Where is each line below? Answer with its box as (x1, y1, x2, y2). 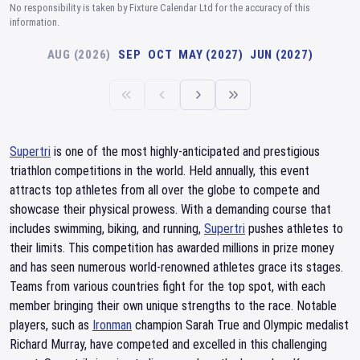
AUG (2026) (47, 47, 112, 62)
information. (10, 16, 59, 28)
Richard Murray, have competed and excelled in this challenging (10, 337, 327, 352)
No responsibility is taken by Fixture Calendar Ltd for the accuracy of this (10, 2, 310, 14)
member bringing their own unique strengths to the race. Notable (10, 298, 337, 313)
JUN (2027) (249, 47, 313, 62)
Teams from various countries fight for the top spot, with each (10, 279, 325, 294)
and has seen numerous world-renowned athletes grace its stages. (10, 260, 343, 275)
